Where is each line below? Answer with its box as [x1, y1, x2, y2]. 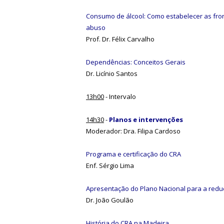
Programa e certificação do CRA [86, 149, 181, 158]
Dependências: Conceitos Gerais [86, 57, 185, 66]
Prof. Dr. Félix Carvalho [86, 34, 154, 43]
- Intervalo [104, 91, 136, 101]
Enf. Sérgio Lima [86, 160, 134, 170]
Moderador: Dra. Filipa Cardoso [86, 126, 180, 135]
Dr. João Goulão [86, 195, 133, 204]
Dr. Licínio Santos [86, 68, 137, 78]
